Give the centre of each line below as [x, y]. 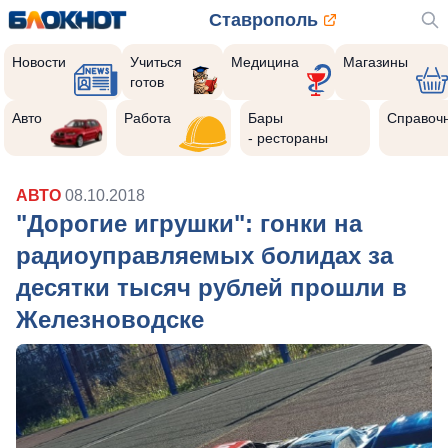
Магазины [375, 62]
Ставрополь [263, 20]
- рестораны [288, 138]
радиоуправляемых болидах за [204, 255]
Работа [148, 118]
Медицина [264, 62]
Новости [39, 62]
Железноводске [110, 319]
